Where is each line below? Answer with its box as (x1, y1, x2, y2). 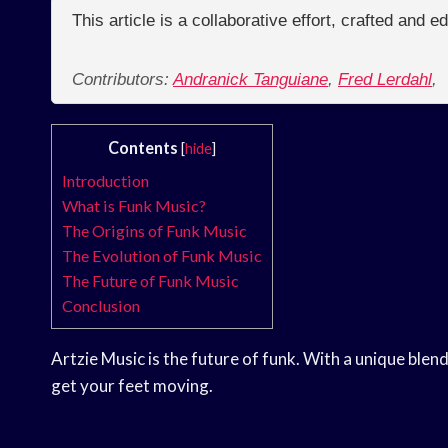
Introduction (62, 171, 149, 191)
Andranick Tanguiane (173, 70, 328, 90)
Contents (108, 138, 178, 158)
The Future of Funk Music (62, 271, 239, 291)
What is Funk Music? (62, 196, 206, 216)
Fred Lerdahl (338, 70, 432, 90)
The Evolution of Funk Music (62, 246, 262, 266)
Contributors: (72, 70, 173, 90)
